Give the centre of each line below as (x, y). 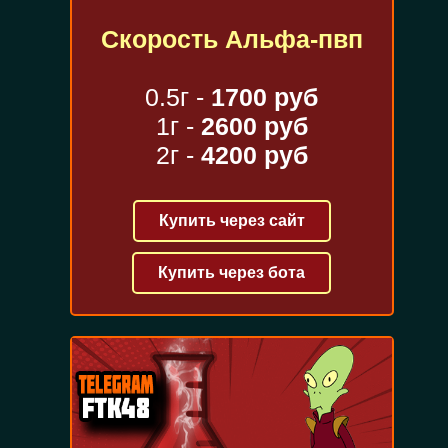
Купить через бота (232, 273)
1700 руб (265, 97)
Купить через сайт (231, 221)
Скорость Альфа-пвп (231, 39)
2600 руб (254, 126)
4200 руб (254, 155)
